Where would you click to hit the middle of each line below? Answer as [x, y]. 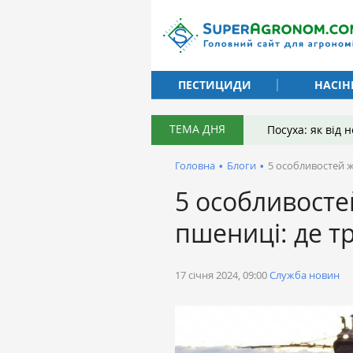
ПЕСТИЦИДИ [214, 84]
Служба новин [305, 275]
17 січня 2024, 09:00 [221, 275]
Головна [195, 165]
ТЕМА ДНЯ [197, 129]
